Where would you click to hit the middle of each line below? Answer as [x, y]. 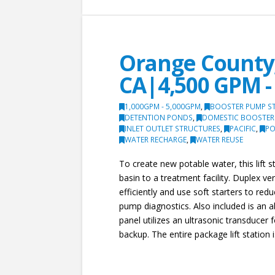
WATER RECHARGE [156, 140]
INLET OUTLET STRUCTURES [173, 129]
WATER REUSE [220, 140]
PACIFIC [243, 129]
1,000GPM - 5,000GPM [163, 107]
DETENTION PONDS [159, 118]
